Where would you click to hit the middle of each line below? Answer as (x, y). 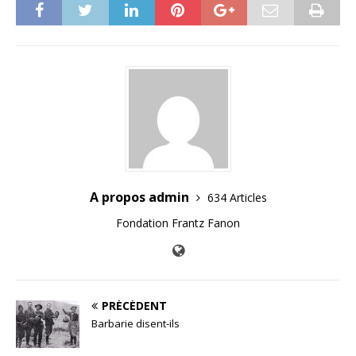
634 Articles (237, 197)
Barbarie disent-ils (135, 323)
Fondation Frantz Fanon (178, 222)
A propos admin (141, 197)
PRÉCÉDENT (134, 305)
